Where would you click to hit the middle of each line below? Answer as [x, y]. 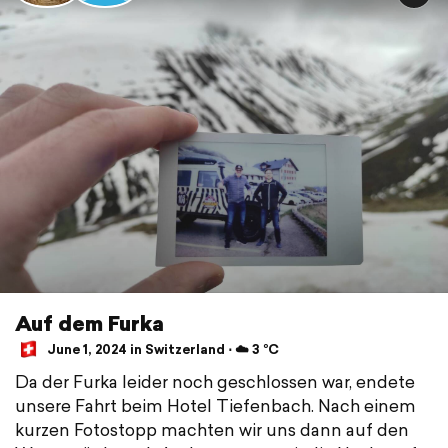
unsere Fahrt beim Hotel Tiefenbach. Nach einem [215, 405]
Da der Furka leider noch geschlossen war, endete [215, 381]
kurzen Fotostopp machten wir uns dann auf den [212, 429]
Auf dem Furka [89, 322]
